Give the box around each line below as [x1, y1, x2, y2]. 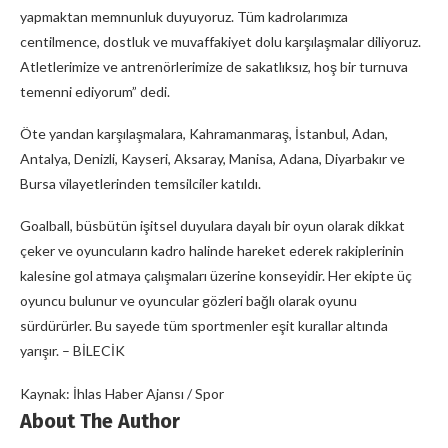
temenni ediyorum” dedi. [20, 82, 170, 100]
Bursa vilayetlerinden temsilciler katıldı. [20, 174, 261, 192]
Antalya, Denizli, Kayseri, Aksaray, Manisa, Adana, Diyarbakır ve [20, 149, 405, 167]
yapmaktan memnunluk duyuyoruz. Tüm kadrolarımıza [20, 7, 348, 25]
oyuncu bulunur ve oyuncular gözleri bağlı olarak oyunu [20, 291, 357, 309]
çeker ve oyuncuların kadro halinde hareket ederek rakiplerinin [20, 241, 404, 259]
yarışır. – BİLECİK [20, 341, 125, 359]
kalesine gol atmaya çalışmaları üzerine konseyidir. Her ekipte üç [20, 266, 412, 284]
